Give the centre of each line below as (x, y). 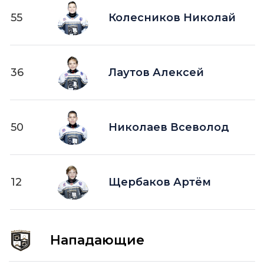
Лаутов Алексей (156, 72)
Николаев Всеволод (169, 127)
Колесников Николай (172, 18)
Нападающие (97, 240)
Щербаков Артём (160, 182)
